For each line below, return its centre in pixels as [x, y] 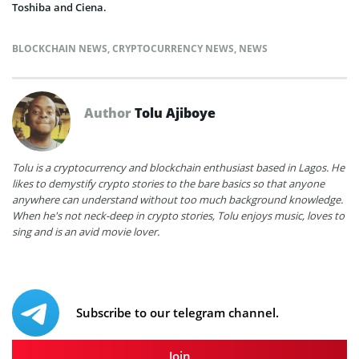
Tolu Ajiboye [175, 113]
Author [109, 113]
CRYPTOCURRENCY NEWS [173, 49]
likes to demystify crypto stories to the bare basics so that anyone [168, 184]
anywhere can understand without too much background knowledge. [177, 200]
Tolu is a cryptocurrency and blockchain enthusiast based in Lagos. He [178, 168]
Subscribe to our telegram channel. [177, 313]
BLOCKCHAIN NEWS [60, 49]
